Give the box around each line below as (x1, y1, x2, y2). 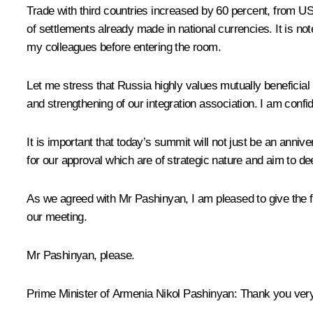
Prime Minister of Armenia (27, 287, 156, 301)
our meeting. (27, 210, 87, 224)
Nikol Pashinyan (155, 287, 234, 301)
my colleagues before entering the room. (27, 41, 221, 54)
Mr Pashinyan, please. (27, 249, 135, 263)
